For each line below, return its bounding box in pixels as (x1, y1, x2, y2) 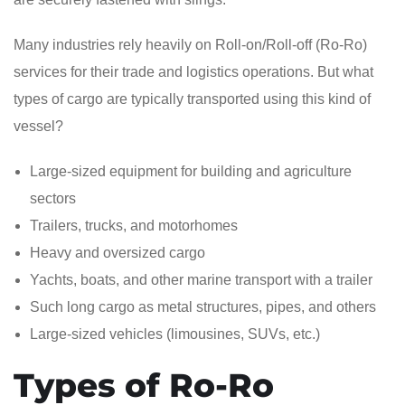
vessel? (14, 118, 63, 134)
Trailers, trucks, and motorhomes (30, 217, 238, 233)
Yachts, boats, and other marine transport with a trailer (30, 271, 372, 287)
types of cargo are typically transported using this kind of (14, 90, 371, 107)
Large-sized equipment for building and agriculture (30, 163, 352, 179)
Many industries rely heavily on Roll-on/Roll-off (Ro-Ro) (14, 36, 367, 52)
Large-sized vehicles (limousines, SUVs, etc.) (30, 325, 320, 342)
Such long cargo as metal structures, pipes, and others (30, 298, 376, 315)
